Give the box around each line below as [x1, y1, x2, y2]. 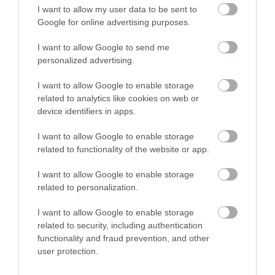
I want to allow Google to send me [37, 42, 169, 52]
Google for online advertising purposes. [37, 17, 190, 27]
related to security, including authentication [37, 220, 203, 230]
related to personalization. [37, 182, 138, 192]
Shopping [28, 246, 80, 258]
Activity [28, 213, 64, 225]
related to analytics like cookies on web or [37, 93, 199, 103]
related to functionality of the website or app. [37, 144, 209, 154]
